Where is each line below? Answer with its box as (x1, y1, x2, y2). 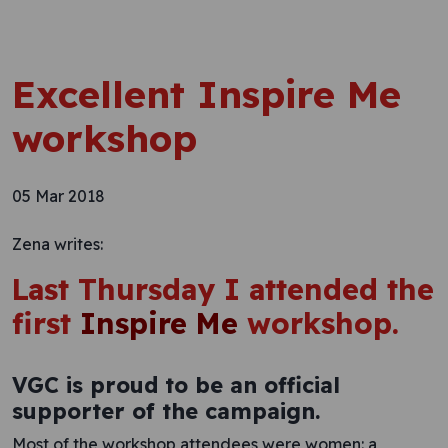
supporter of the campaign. (12, 397, 320, 424)
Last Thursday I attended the (12, 271, 434, 307)
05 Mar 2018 (12, 186, 105, 206)
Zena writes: (12, 234, 103, 254)
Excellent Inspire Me (12, 71, 401, 117)
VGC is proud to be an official (12, 371, 340, 398)
